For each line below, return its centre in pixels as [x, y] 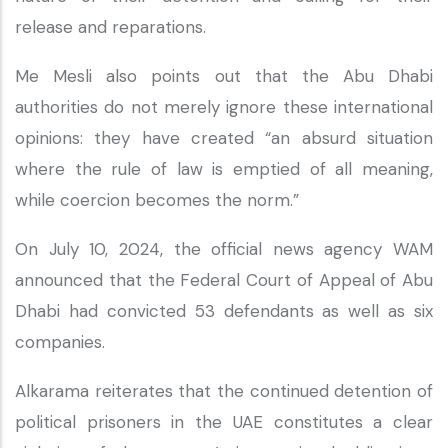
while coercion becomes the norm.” [159, 200]
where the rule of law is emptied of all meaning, [224, 169]
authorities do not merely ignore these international [224, 107]
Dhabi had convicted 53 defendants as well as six [224, 311]
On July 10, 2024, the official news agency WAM [224, 249]
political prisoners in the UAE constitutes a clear [224, 422]
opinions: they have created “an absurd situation [224, 138]
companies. [62, 342]
